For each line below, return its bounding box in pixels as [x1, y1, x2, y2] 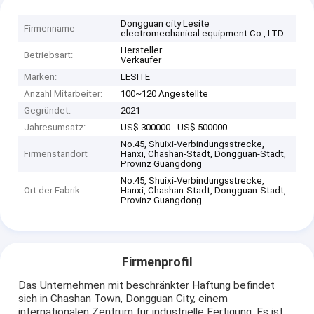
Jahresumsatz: [24, 121, 86, 132]
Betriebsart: [24, 49, 74, 60]
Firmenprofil [121, 254, 193, 269]
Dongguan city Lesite [121, 18, 210, 29]
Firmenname [24, 22, 76, 34]
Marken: [24, 71, 57, 82]
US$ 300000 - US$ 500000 [121, 121, 228, 132]
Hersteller [121, 44, 163, 55]
